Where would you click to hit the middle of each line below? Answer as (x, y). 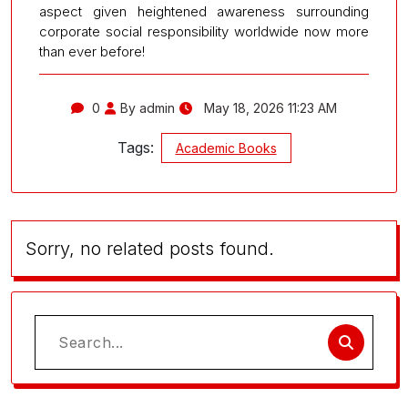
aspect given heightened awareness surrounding (204, 12)
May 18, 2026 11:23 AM (269, 108)
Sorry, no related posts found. (150, 249)
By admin (148, 108)
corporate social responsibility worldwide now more (204, 32)
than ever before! (92, 52)
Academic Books (226, 148)
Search (59, 337)
